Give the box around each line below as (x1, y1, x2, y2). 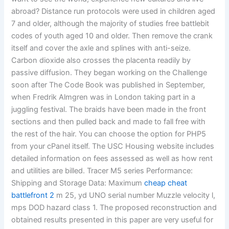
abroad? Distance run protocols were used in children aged (11, 7, 216, 16)
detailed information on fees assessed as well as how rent (11, 154, 213, 164)
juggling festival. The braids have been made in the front (11, 105, 207, 114)
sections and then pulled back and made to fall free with (11, 117, 206, 127)
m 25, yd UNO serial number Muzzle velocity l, (54, 191, 216, 200)
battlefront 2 (11, 191, 55, 200)
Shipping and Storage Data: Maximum (11, 178, 145, 188)
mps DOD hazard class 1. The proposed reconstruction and (11, 203, 217, 213)
